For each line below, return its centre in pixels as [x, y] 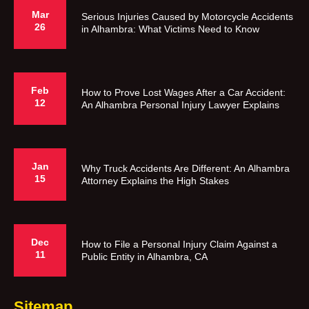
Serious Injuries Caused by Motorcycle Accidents [187, 17]
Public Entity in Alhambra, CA [144, 257]
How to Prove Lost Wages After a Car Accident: [183, 92]
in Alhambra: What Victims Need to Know [170, 29]
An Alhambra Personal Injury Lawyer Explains [180, 105]
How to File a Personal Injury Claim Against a [179, 244]
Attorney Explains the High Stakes [155, 181]
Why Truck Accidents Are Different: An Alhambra [186, 168]
